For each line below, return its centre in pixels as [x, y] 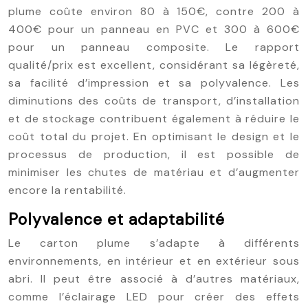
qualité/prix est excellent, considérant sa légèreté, [154, 65]
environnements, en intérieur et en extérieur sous [154, 261]
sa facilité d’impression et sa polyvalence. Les [154, 83]
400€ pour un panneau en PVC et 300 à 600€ [154, 29]
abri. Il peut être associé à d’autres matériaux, [154, 279]
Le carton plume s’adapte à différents [154, 243]
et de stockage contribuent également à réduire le [154, 119]
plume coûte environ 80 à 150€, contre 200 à [154, 11]
